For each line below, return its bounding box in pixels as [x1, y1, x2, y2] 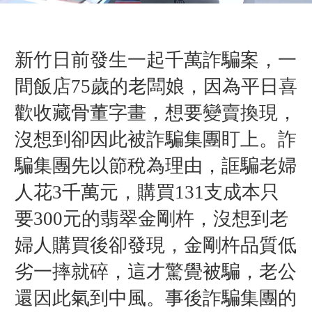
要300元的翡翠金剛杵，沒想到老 [14, 208, 288, 229]
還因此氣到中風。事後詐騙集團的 [14, 287, 297, 309]
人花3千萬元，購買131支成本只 [14, 181, 279, 203]
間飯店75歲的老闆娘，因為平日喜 [14, 75, 297, 97]
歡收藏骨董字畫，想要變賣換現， [14, 102, 297, 123]
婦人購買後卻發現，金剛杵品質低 [14, 234, 297, 256]
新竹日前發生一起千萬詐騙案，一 [14, 49, 297, 70]
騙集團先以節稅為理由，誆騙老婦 [14, 155, 297, 176]
